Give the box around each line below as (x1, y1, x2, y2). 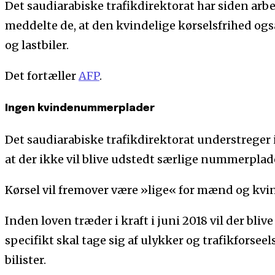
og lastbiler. (5, 37, 69, 52)
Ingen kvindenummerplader (5, 103, 155, 114)
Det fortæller (5, 68, 79, 83)
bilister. (5, 253, 46, 268)
